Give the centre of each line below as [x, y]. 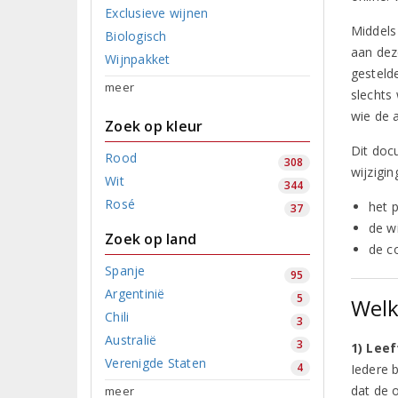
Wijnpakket [138, 59]
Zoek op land [151, 239]
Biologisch [136, 36]
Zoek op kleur [154, 126]
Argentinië [135, 293]
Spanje [125, 270]
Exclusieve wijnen [157, 12]
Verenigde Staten [156, 362]
